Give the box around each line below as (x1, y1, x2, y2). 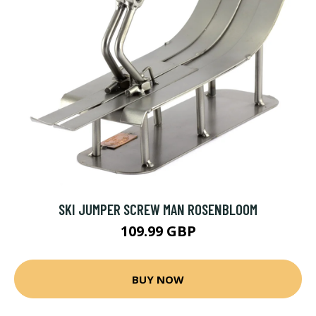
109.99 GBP (120, 221, 196, 241)
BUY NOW (132, 272, 184, 286)
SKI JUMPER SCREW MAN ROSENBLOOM (59, 200, 257, 218)
